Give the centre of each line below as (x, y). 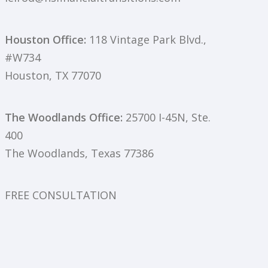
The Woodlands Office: (64, 118)
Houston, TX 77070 (53, 76)
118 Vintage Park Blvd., (146, 40)
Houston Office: (45, 40)
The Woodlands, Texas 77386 (79, 153)
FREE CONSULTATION (61, 195)
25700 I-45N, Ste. (167, 118)
